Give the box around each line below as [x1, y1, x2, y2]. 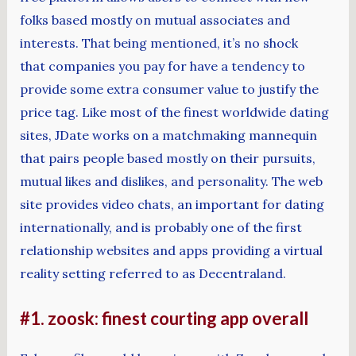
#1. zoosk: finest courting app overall [19, 308, 308, 330]
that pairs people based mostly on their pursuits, [19, 149, 315, 166]
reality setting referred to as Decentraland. [19, 265, 286, 281]
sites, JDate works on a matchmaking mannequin [19, 126, 317, 143]
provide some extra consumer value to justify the [19, 80, 319, 97]
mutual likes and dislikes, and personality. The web [19, 172, 323, 189]
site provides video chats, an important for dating [19, 195, 324, 212]
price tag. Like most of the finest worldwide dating [19, 103, 329, 120]
